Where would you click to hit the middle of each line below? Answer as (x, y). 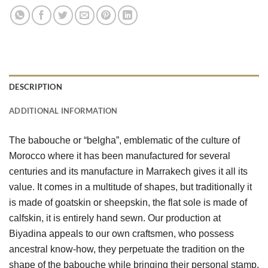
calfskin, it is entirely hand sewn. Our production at (115, 218)
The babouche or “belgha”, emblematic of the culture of (124, 140)
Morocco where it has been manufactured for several (120, 156)
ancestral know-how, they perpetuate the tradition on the (127, 249)
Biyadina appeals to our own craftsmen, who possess (121, 233)
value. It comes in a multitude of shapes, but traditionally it (130, 187)
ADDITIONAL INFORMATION (63, 110)
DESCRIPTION (36, 86)
